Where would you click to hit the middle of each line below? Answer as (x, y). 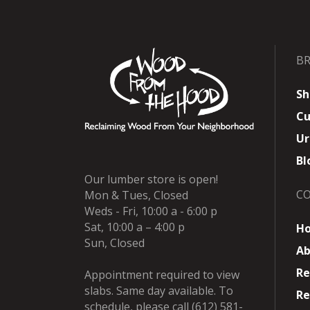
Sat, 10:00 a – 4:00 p (135, 227)
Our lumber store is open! (151, 180)
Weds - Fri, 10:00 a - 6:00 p (151, 211)
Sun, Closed (115, 243)
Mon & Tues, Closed (136, 195)
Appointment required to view (162, 275)
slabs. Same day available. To (159, 291)
